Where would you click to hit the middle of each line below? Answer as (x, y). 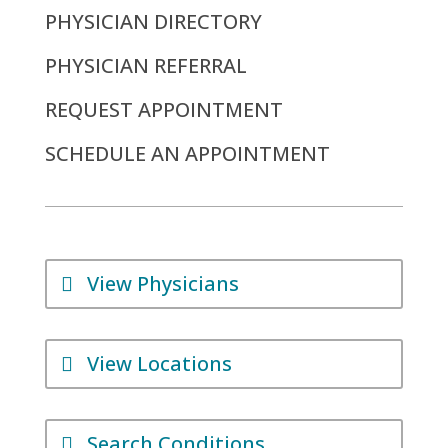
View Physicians (162, 283)
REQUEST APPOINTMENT (163, 109)
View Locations (159, 363)
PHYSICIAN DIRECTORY (153, 21)
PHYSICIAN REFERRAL (145, 65)
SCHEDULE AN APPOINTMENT (187, 153)
